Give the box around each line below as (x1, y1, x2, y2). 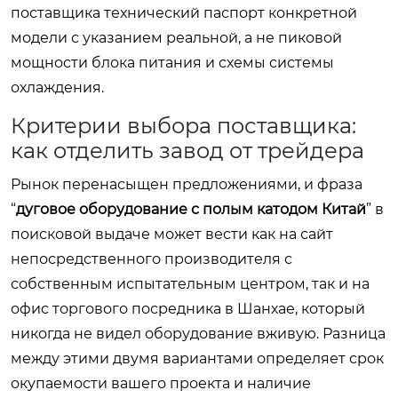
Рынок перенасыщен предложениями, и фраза (11, 175, 362, 193)
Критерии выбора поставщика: (11, 112, 356, 139)
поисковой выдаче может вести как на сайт (11, 225, 333, 243)
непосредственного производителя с (11, 250, 292, 267)
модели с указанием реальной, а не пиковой (11, 28, 342, 46)
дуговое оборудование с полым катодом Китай (16, 200, 366, 218)
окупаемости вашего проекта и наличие (11, 374, 311, 392)
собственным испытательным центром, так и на (11, 275, 370, 292)
